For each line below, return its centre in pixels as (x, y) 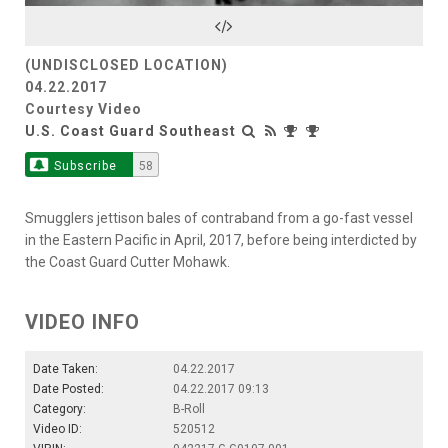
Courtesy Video (83, 108)
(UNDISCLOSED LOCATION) (126, 64)
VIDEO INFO (82, 321)
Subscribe (85, 165)
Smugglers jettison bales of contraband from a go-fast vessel (219, 217)
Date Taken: (65, 368)
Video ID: (57, 428)
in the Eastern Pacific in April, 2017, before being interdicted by (221, 239)
